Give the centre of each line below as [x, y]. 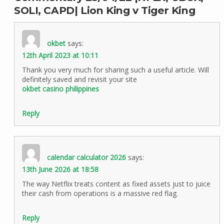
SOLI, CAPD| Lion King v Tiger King [104, 10]
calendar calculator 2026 [86, 157]
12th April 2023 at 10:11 [60, 55]
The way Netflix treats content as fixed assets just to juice [116, 183]
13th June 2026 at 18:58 [60, 169]
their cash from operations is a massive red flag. [100, 193]
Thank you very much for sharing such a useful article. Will [115, 69]
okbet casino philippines [60, 88]
